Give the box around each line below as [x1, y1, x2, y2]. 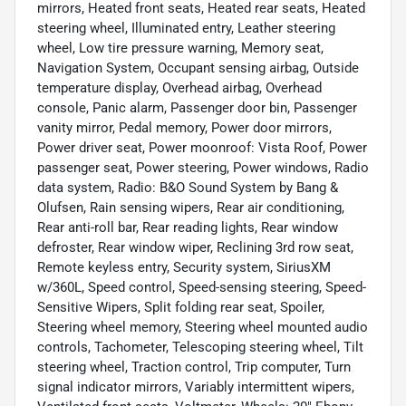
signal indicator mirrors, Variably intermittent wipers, [37, 378, 354, 395]
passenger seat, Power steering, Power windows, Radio [37, 159, 369, 176]
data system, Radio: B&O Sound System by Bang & [37, 179, 338, 196]
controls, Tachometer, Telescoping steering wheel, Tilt [37, 338, 363, 355]
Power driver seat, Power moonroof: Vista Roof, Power [37, 139, 367, 156]
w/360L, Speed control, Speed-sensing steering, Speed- [37, 278, 366, 295]
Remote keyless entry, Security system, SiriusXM [37, 258, 331, 275]
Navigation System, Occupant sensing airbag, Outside [37, 59, 359, 76]
